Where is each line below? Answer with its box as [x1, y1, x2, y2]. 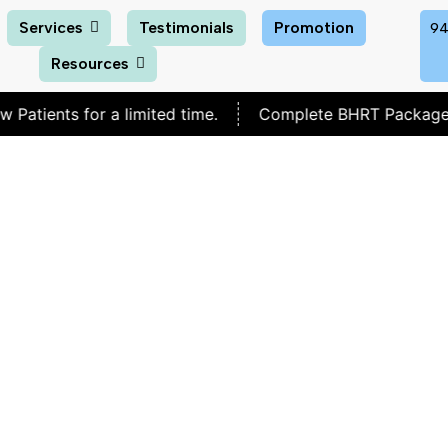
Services [19, 18, 84, 37]
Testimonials [139, 18, 235, 37]
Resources [50, 54, 129, 73]
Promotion [274, 18, 355, 37]
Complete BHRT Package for [183, 104, 407, 124]
